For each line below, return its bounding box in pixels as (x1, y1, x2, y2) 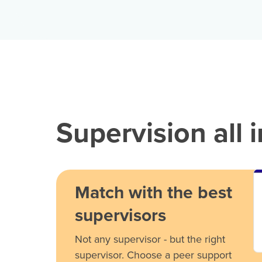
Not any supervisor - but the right (75, 231, 225, 247)
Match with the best (75, 179, 232, 205)
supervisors (75, 202, 166, 228)
